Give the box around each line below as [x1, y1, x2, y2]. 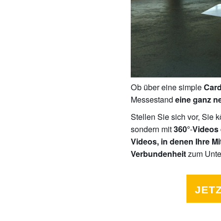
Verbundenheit [131, 147, 186, 159]
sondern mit [131, 122, 174, 135]
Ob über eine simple [131, 80, 204, 93]
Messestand [131, 93, 176, 105]
